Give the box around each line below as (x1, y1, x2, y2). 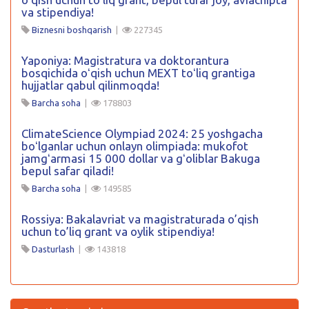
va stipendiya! (21, 5, 94, 19)
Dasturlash (32, 243, 74, 254)
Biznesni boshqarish (32, 24, 112, 34)
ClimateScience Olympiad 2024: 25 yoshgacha (21, 126, 263, 140)
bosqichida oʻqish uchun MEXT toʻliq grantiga (21, 66, 255, 79)
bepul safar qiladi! (21, 163, 114, 177)
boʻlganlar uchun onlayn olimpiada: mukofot (21, 139, 248, 152)
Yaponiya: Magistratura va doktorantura (21, 53, 229, 67)
